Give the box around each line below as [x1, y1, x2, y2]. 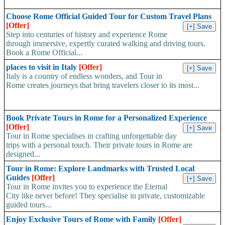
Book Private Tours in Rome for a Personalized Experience [6, 113, 207, 122]
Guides [6, 173, 32, 182]
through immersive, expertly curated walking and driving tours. [6, 39, 205, 48]
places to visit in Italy [6, 62, 79, 71]
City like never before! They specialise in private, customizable [6, 191, 205, 200]
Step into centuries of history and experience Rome [6, 30, 167, 39]
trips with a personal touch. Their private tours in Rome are [6, 140, 192, 149]
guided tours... [6, 200, 51, 209]
